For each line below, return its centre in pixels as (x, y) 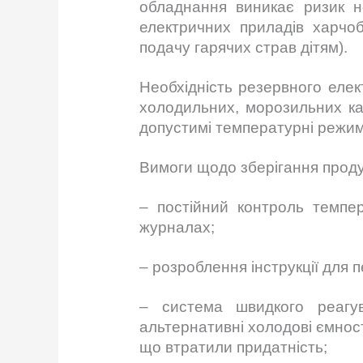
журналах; (177, 228)
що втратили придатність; (234, 348)
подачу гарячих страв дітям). (244, 48)
